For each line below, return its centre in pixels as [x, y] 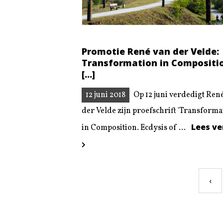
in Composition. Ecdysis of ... [134, 128]
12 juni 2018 [106, 95]
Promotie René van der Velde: [150, 52]
